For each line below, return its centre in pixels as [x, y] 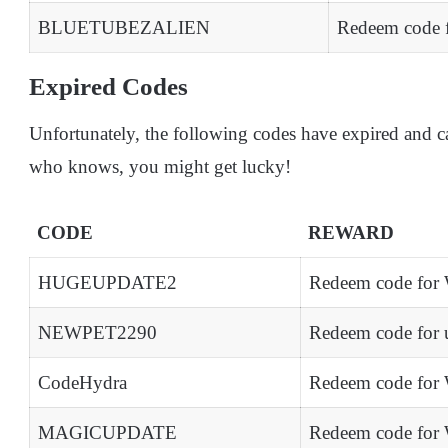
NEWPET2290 [97, 332]
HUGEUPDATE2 [107, 282]
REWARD [351, 232]
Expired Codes [108, 87]
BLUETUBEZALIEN [124, 28]
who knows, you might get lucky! [160, 166]
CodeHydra [82, 382]
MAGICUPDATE [107, 432]
